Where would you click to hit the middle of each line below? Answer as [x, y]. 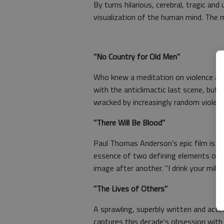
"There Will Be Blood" [129, 122]
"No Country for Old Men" [137, 56]
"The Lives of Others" [130, 188]
